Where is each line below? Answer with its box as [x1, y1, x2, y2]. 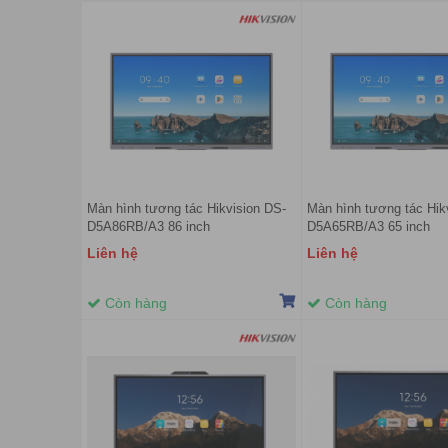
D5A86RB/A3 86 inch [87, 219, 210, 235]
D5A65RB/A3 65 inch [307, 219, 430, 235]
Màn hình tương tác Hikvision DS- [87, 201, 286, 217]
